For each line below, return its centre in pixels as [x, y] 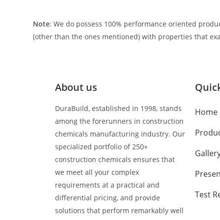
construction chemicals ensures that [115, 160]
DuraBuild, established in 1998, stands [118, 109]
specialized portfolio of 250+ [101, 147]
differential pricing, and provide [108, 198]
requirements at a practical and [107, 185]
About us [76, 87]
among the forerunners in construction [119, 121]
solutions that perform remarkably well [119, 211]
